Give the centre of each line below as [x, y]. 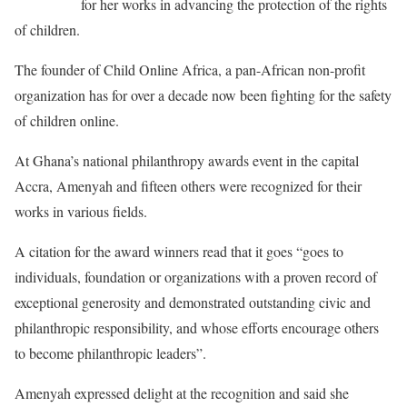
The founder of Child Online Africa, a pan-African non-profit [190, 69]
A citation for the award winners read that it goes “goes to [179, 251]
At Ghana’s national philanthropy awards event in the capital [187, 160]
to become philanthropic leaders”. [110, 353]
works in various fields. [81, 211]
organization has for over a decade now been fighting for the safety [203, 95]
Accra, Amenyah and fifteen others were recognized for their [188, 186]
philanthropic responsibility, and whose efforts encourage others [197, 328]
